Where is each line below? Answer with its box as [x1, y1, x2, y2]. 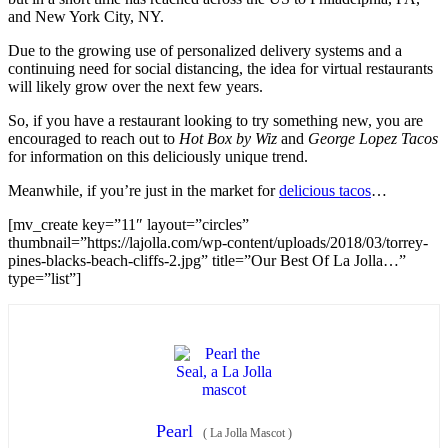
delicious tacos [279, 182, 371, 200]
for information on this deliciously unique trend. [8, 148, 308, 166]
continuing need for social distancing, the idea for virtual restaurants [8, 60, 433, 78]
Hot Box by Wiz [179, 130, 281, 148]
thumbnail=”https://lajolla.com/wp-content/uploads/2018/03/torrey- [8, 234, 428, 252]
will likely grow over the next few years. [8, 78, 267, 96]
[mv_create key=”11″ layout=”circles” [8, 216, 249, 234]
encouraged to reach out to [8, 130, 179, 148]
